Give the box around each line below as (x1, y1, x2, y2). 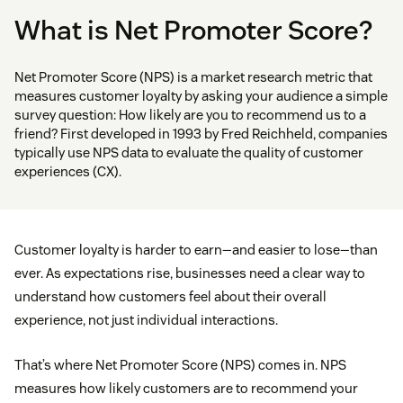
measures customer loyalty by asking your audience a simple (14, 87, 388, 105)
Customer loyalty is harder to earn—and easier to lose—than (14, 241, 378, 259)
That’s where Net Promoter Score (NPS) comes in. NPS (14, 356, 346, 374)
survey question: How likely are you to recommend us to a (14, 106, 366, 124)
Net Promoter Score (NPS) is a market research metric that (14, 68, 372, 86)
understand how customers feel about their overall (14, 288, 327, 306)
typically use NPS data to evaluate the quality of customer (14, 144, 363, 162)
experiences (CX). (14, 163, 121, 181)
